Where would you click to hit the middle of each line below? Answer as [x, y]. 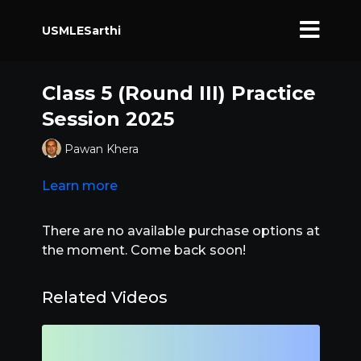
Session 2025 [108, 119]
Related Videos [104, 297]
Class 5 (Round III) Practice [178, 93]
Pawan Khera [101, 149]
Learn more [79, 186]
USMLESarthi [81, 30]
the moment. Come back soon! [143, 250]
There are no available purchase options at [180, 231]
